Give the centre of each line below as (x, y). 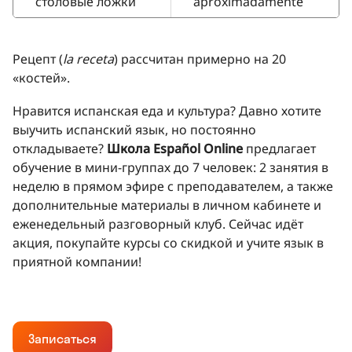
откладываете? (60, 148)
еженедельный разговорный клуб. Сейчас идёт (158, 224)
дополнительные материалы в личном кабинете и (167, 205)
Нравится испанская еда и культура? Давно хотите (167, 110)
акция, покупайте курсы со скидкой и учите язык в (168, 242)
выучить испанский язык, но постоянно (134, 129)
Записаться (62, 338)
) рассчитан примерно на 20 (200, 59)
